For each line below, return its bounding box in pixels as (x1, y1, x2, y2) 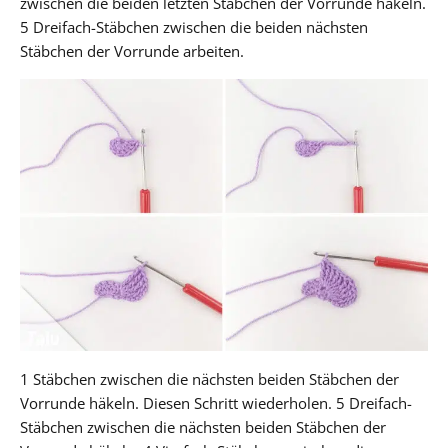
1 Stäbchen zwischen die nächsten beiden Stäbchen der (20, 368, 399, 389)
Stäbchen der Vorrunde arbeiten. (20, 40, 244, 61)
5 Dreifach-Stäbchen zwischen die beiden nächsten (20, 16, 368, 37)
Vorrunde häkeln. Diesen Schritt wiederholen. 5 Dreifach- (20, 392, 412, 413)
